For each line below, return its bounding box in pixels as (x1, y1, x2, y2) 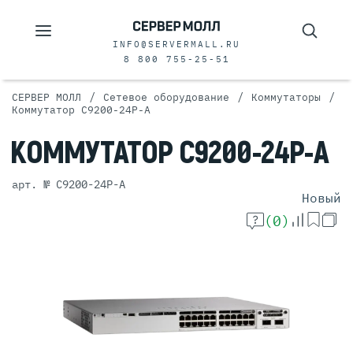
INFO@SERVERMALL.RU (113, 39, 240, 50)
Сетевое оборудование (103, 91, 229, 104)
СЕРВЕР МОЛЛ (12, 91, 81, 104)
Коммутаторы (251, 91, 321, 104)
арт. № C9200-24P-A (12, 177, 125, 191)
